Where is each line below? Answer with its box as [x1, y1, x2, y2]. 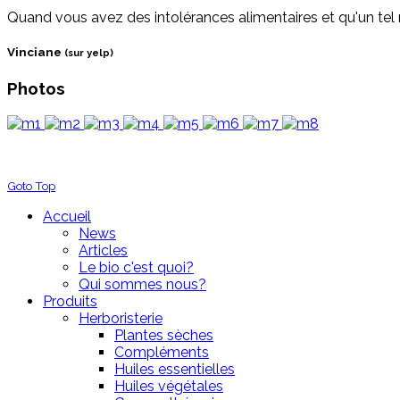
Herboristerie [79, 309, 162, 327]
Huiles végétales [114, 377, 223, 395]
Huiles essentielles [114, 360, 235, 378]
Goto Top [7, 178, 55, 193]
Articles [79, 241, 128, 259]
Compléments [114, 343, 209, 361]
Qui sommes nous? [79, 275, 206, 293]
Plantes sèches [114, 326, 213, 344]
